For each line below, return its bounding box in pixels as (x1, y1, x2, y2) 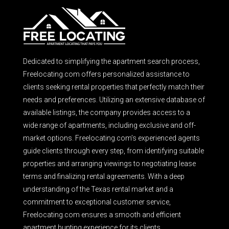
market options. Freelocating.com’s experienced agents (23, 134, 200, 142)
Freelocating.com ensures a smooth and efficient (23, 211, 181, 219)
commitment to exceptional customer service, (23, 198, 171, 206)
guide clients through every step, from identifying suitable (23, 147, 204, 155)
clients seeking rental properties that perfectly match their (23, 83, 204, 91)
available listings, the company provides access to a (23, 108, 190, 117)
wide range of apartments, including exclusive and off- (23, 121, 196, 129)
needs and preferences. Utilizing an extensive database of (23, 96, 205, 104)
